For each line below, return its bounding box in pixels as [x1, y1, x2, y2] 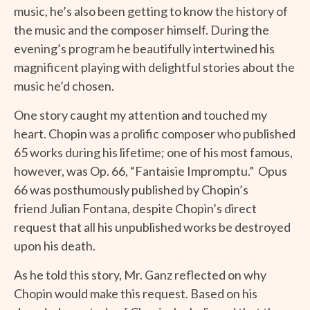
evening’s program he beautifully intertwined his [14, 40, 275, 56]
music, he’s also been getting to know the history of [14, 3, 288, 19]
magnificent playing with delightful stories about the [14, 59, 295, 75]
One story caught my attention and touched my [14, 107, 267, 122]
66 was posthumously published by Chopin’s [14, 181, 248, 197]
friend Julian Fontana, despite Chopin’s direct [14, 200, 257, 216]
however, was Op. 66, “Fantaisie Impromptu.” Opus [14, 163, 287, 179]
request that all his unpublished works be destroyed [14, 219, 291, 235]
